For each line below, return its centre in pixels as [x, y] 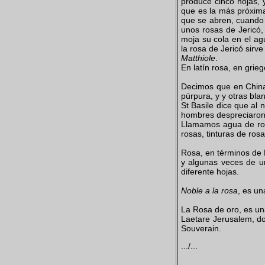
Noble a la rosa [209, 191]
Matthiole [198, 58]
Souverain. [201, 229]
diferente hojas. [210, 172]
